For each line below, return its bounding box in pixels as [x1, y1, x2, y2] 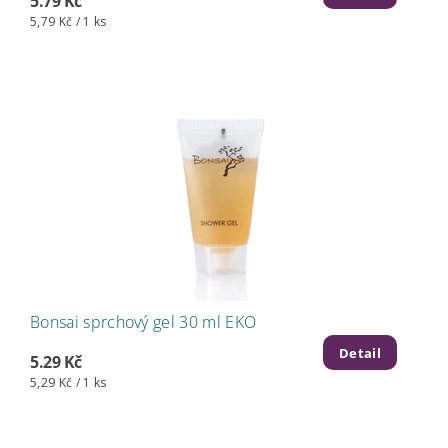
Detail [339, 344, 381, 363]
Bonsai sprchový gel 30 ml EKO [30, 311, 257, 334]
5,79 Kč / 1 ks [30, 13, 107, 31]
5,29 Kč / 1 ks [30, 374, 107, 392]
